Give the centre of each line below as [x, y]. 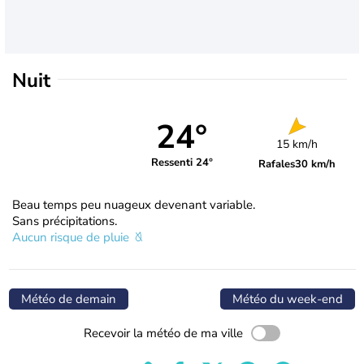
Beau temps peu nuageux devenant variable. [134, 204]
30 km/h [316, 164]
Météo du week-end [288, 299]
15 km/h [297, 144]
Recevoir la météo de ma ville [163, 333]
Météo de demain [69, 299]
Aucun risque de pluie [72, 237]
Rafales [277, 164]
